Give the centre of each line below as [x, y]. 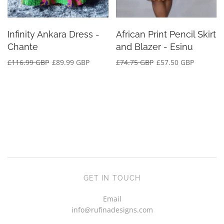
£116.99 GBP [28, 62]
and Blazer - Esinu [154, 47]
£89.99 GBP [71, 62]
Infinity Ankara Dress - [53, 34]
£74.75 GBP [134, 62]
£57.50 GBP [175, 62]
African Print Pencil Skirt [166, 34]
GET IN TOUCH [112, 178]
